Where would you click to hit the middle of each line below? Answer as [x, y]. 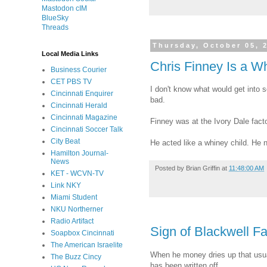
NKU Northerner [77, 209]
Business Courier [79, 70]
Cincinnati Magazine [84, 117]
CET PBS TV [71, 82]
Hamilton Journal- [80, 153]
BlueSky [55, 18]
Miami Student [74, 197]
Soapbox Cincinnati [83, 233]
